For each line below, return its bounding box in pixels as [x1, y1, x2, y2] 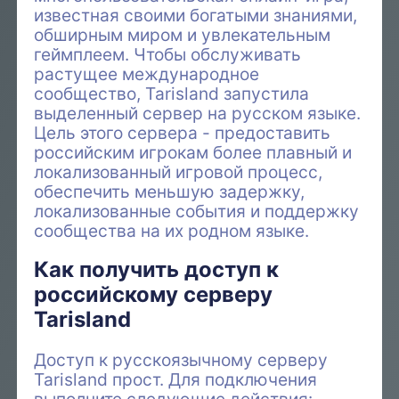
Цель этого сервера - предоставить [34, 122, 331, 144]
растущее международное [34, 63, 260, 85]
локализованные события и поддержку [34, 200, 360, 223]
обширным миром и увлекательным [34, 24, 331, 46]
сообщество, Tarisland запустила [34, 83, 310, 105]
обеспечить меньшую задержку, [34, 181, 305, 203]
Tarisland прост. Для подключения [34, 368, 318, 390]
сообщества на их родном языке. [34, 220, 310, 242]
